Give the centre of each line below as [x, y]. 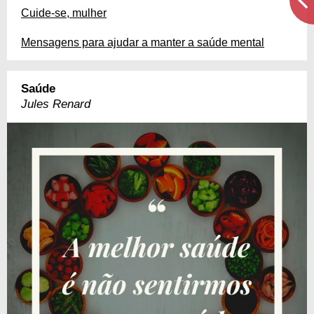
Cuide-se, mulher [64, 13]
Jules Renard [56, 104]
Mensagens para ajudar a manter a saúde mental [143, 42]
